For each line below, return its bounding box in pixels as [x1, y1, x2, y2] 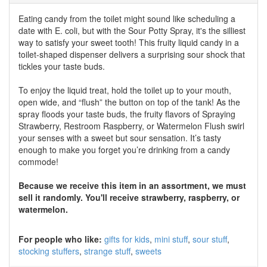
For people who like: [18, 233, 102, 245]
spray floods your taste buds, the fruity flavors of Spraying [18, 108, 235, 120]
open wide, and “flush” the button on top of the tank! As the [18, 96, 240, 108]
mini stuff [154, 233, 188, 245]
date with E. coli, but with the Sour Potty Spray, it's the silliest [18, 24, 246, 36]
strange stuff [84, 245, 131, 257]
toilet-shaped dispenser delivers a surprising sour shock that [18, 48, 245, 60]
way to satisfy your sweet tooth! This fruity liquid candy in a [18, 36, 239, 48]
